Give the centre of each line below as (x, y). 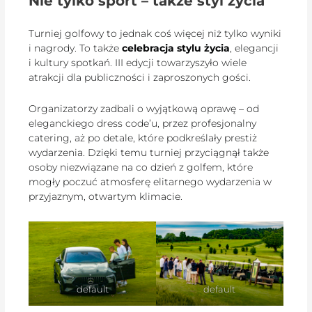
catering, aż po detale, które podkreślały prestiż (143, 138)
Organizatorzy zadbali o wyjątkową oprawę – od (144, 109)
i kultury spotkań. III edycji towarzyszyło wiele (138, 62)
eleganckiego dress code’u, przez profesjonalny (143, 124)
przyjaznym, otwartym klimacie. (106, 197)
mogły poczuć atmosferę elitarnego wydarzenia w (150, 182)
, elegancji (255, 48)
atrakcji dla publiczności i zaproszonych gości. (140, 77)
